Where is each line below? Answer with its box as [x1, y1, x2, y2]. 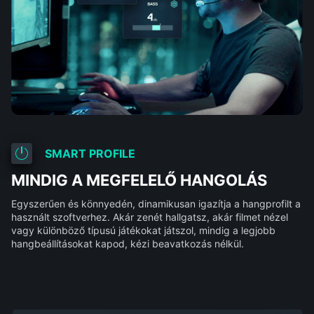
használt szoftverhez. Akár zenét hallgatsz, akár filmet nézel [11, 210, 288, 223]
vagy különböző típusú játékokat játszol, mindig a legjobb [11, 224, 275, 236]
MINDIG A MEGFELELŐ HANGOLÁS [11, 170, 267, 189]
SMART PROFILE [44, 146, 135, 161]
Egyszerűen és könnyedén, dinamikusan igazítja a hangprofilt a [11, 197, 301, 210]
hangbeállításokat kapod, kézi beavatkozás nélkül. [11, 237, 244, 250]
